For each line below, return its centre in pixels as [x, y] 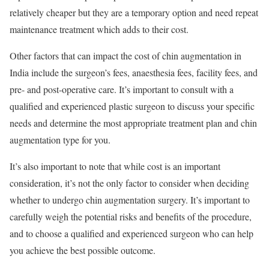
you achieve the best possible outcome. [83, 250]
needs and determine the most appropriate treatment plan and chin [133, 123]
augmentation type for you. [60, 140]
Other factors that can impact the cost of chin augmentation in [125, 56]
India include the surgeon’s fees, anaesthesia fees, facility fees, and [134, 73]
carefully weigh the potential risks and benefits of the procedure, [131, 217]
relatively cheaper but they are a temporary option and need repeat [134, 13]
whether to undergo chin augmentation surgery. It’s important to [130, 200]
